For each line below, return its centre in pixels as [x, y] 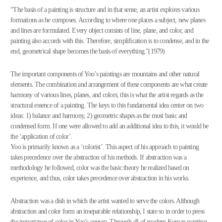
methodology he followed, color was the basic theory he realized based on [100, 168]
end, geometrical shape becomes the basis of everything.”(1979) [88, 51]
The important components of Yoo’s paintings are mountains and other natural [105, 74]
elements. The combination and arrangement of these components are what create [109, 84]
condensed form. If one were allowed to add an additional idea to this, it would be [110, 126]
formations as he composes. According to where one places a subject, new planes [108, 20]
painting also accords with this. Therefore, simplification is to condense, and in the [110, 41]
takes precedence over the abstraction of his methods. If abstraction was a [99, 157]
